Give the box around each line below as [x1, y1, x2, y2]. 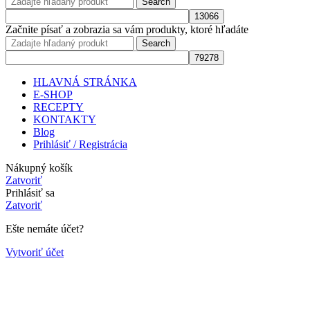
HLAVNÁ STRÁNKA [33, 75, 137, 88]
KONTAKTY [33, 113, 96, 125]
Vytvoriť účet [6, 246, 64, 258]
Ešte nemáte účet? [6, 222, 84, 235]
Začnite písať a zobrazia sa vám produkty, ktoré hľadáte [6, 23, 248, 35]
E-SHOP [33, 88, 73, 100]
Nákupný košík [6, 161, 73, 174]
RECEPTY [33, 100, 84, 113]
